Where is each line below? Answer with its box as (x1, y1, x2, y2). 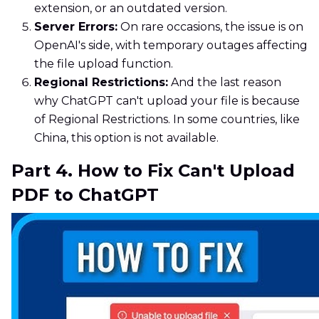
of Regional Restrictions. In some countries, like (34, 113, 300, 127)
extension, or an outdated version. (34, 1, 227, 16)
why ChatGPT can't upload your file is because (34, 94, 300, 108)
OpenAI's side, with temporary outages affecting (34, 38, 308, 53)
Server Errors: (34, 20, 117, 34)
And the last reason (168, 75, 281, 90)
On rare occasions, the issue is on (117, 20, 303, 34)
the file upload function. (34, 57, 173, 71)
